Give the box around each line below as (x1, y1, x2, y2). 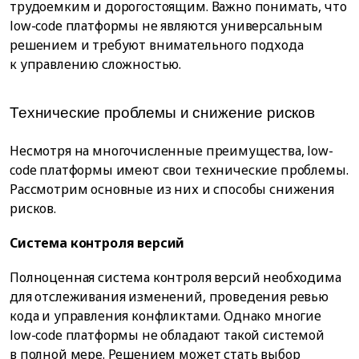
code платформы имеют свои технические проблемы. (10, 160, 349, 179)
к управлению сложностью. (10, 54, 182, 73)
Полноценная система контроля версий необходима (10, 268, 341, 287)
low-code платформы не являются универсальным (10, 16, 323, 34)
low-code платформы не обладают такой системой (10, 326, 325, 345)
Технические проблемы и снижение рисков (10, 104, 315, 122)
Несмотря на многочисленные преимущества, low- (10, 141, 333, 159)
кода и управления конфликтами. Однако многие (10, 307, 321, 325)
